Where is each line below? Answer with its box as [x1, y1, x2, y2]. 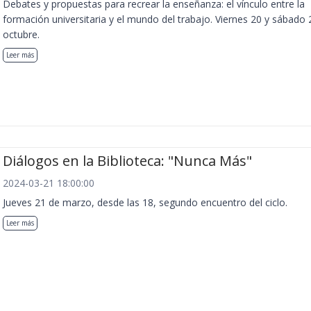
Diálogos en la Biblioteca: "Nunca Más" [3, 151, 252, 170]
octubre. [3, 28, 40, 42]
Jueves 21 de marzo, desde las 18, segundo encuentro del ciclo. [3, 195, 287, 209]
